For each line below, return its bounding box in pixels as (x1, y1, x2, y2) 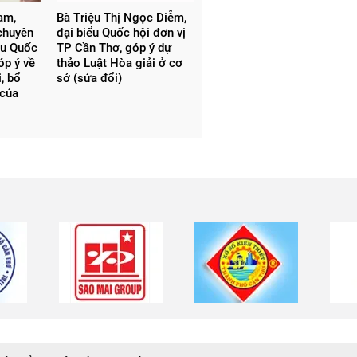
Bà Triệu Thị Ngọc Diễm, (56, 10, 186, 25)
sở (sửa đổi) (56, 70, 122, 85)
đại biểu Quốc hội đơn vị (56, 25, 186, 40)
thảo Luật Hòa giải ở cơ (56, 55, 182, 70)
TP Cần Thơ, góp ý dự (56, 40, 171, 55)
